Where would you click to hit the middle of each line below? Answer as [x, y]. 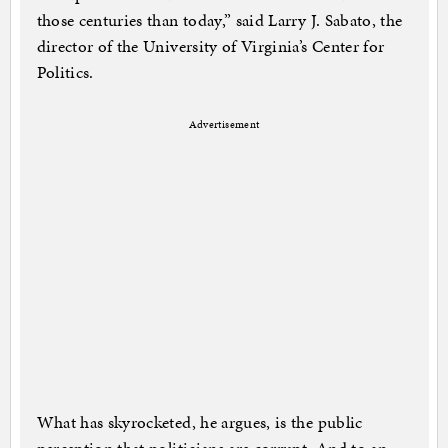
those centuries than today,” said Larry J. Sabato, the [219, 20]
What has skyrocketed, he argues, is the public [199, 422]
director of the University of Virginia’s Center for [210, 46]
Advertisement [224, 125]
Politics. [65, 72]
